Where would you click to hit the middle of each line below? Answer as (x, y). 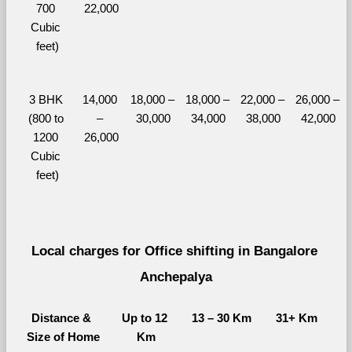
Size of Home (63, 337)
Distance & (61, 318)
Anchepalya (176, 276)
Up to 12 (144, 318)
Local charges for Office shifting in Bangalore (174, 250)
